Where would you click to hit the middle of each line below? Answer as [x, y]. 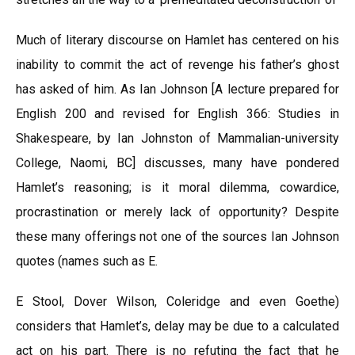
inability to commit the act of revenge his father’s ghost [177, 65]
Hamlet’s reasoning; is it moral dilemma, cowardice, [177, 187]
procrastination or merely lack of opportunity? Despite [177, 212]
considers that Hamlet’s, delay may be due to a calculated [177, 326]
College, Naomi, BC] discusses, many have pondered [177, 163]
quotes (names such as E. [87, 261]
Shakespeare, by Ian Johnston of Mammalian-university [177, 138]
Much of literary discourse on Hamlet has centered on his [177, 40]
